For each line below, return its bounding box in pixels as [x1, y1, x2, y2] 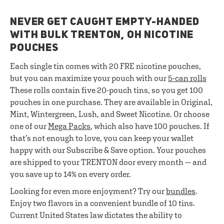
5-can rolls [168, 73, 206, 82]
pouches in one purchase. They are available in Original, [10, 97, 212, 106]
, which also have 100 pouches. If [90, 121, 209, 130]
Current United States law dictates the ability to [10, 210, 182, 219]
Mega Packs [48, 121, 90, 130]
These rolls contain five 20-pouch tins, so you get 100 [10, 85, 203, 94]
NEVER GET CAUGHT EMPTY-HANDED [10, 17, 199, 27]
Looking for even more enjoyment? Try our [10, 186, 166, 195]
